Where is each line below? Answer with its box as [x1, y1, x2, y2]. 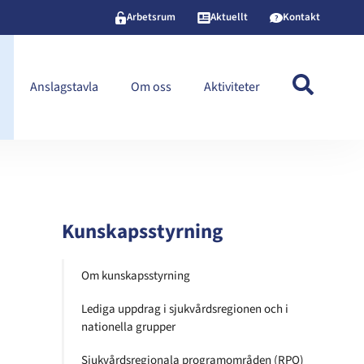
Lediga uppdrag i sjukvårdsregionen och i [81, 300, 288, 318]
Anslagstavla [29, 78, 98, 97]
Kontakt [283, 10, 320, 24]
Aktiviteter [203, 78, 260, 97]
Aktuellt [210, 10, 248, 24]
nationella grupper [81, 318, 175, 336]
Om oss [130, 78, 171, 97]
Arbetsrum [127, 10, 175, 24]
